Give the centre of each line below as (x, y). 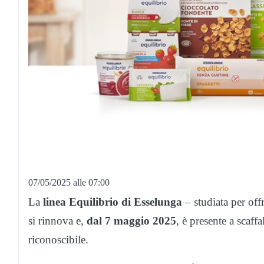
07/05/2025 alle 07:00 (69, 183)
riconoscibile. (58, 240)
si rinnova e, (57, 221)
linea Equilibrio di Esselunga (113, 202)
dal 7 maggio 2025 (131, 221)
